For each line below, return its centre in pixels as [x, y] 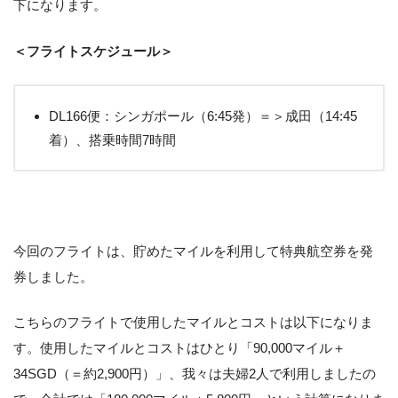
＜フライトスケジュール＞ [93, 51]
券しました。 [53, 276]
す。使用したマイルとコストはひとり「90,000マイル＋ [179, 348]
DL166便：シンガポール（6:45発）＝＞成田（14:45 [203, 115]
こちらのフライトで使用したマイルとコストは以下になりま [193, 322]
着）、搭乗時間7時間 [112, 139]
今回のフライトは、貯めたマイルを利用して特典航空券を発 [193, 251]
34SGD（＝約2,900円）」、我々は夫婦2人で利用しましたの [195, 374]
